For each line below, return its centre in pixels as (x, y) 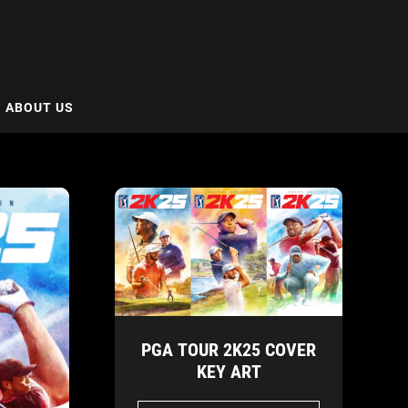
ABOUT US (40, 107)
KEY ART (229, 371)
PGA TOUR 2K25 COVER (229, 349)
